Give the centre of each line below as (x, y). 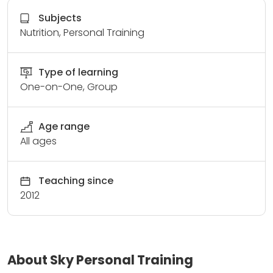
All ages (38, 141)
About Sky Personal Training (100, 260)
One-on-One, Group (69, 87)
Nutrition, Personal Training (82, 33)
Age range (64, 126)
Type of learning (78, 72)
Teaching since (76, 181)
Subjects (60, 18)
